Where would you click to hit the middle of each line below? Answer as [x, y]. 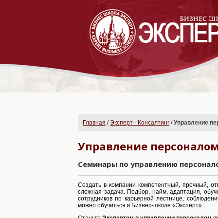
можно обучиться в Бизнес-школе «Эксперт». [141, 205]
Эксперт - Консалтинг [140, 123]
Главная [94, 123]
